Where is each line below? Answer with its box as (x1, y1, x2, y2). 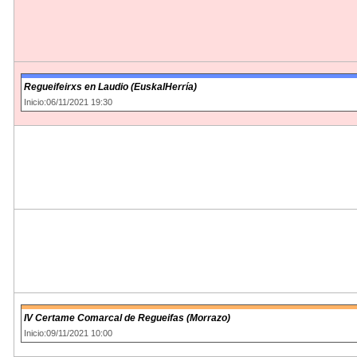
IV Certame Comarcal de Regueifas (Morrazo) (24, 312, 230, 324)
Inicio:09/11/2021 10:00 (24, 328, 112, 338)
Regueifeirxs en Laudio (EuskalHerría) (24, 80, 197, 92)
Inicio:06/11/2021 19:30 (24, 96, 112, 107)
